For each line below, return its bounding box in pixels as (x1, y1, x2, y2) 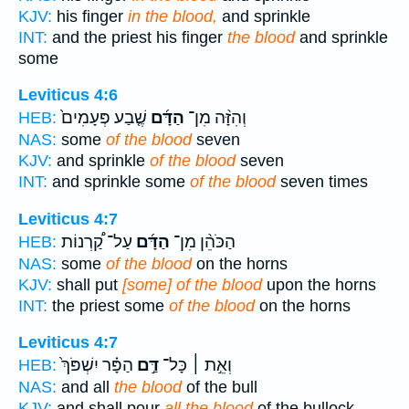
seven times (276, 173, 368, 192)
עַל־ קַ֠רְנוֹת (61, 231, 132, 252)
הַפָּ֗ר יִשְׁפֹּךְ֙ (61, 355, 133, 376)
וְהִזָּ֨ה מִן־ (184, 108, 246, 129)
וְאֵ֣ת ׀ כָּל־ (159, 355, 232, 376)
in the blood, (128, 6, 217, 26)
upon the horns (262, 275, 376, 294)
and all (57, 378, 114, 397)
